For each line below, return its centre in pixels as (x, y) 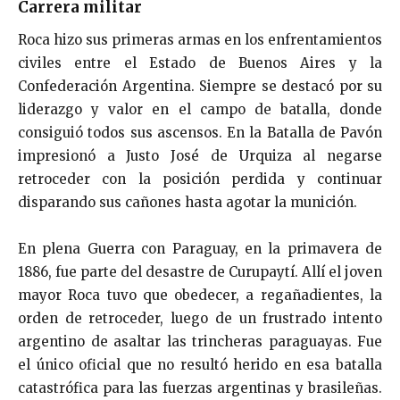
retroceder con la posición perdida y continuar (200, 179)
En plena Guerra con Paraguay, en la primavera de (200, 248)
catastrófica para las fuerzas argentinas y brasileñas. (200, 387)
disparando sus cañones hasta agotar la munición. (187, 202)
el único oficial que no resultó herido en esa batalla (200, 364)
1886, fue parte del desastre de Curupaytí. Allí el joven (200, 271)
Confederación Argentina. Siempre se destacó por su (200, 86)
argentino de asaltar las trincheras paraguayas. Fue (200, 341)
